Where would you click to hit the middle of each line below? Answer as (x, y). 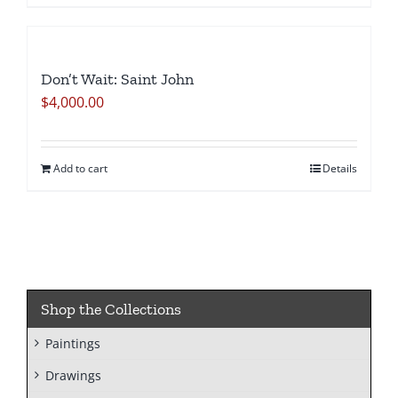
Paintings (73, 344)
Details (340, 169)
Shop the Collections (111, 310)
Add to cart (80, 169)
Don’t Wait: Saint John (117, 80)
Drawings (73, 376)
